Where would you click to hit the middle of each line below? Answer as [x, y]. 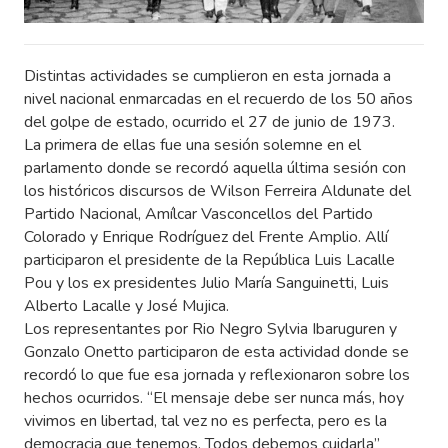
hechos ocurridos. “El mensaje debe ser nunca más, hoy [214, 398]
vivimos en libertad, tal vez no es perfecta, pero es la [205, 421]
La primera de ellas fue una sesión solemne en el [192, 145]
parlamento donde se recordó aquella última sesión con [215, 168]
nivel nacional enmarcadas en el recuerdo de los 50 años [218, 99]
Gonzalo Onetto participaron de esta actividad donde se [216, 352]
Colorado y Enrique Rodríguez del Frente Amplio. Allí [206, 237]
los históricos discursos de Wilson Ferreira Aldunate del [217, 191]
